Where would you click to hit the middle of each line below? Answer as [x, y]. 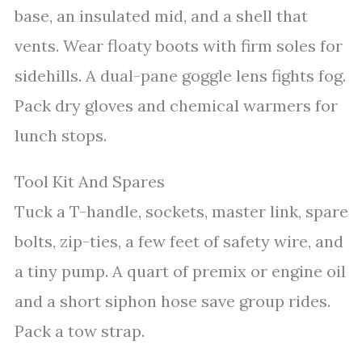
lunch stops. [61, 135]
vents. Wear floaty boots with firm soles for [179, 46]
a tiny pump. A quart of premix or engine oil [180, 271]
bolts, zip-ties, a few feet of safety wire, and [179, 241]
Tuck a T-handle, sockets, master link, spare [181, 211]
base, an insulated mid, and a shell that [161, 16]
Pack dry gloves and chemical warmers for [176, 105]
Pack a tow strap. [80, 331]
